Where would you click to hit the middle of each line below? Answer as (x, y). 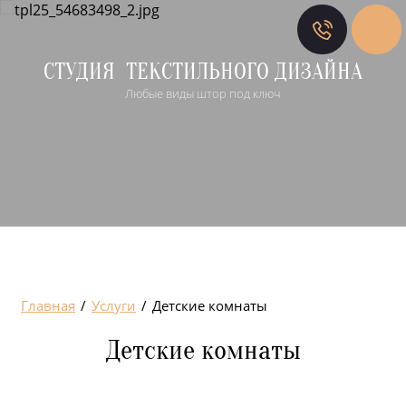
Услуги (114, 305)
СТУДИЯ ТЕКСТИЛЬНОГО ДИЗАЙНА (203, 72)
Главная (48, 305)
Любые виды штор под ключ (203, 94)
